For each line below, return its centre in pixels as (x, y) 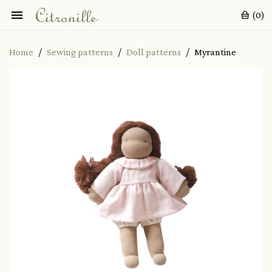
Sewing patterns (80, 52)
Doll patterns (154, 52)
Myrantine (215, 52)
